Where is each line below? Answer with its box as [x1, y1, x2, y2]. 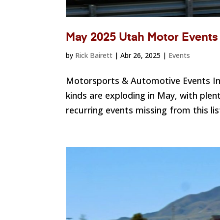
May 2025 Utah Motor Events [66, 31, 219, 43]
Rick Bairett [75, 50, 113, 60]
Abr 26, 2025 [120, 50, 161, 60]
